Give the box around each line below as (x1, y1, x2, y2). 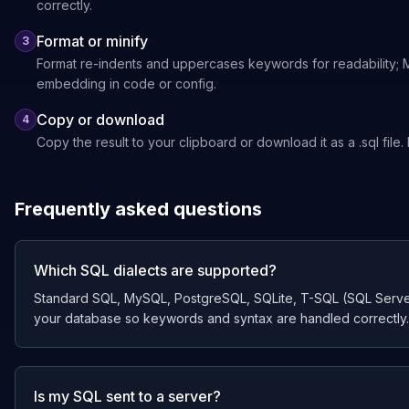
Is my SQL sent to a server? (34, 387, 221, 405)
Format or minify (37, 32, 148, 50)
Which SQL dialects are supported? (34, 261, 277, 279)
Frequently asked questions (15, 198, 262, 220)
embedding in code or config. (37, 76, 216, 91)
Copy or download (37, 110, 164, 129)
